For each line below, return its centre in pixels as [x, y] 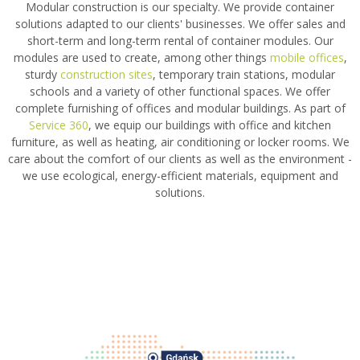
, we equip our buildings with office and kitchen [210, 125]
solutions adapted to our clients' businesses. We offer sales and [180, 23]
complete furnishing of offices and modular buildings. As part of [180, 108]
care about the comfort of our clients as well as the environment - [180, 158]
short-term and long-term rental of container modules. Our [180, 40]
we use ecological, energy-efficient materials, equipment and [180, 175]
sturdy [43, 74]
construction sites [106, 74]
